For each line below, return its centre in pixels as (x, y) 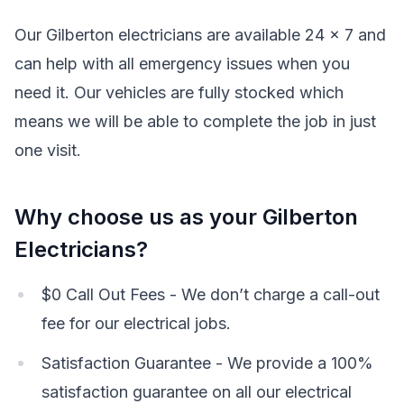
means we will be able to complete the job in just (195, 121)
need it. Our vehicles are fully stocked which (179, 92)
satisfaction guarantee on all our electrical (197, 392)
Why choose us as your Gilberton (186, 217)
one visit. (48, 150)
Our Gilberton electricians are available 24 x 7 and (200, 35)
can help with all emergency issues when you (182, 64)
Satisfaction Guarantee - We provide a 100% (207, 363)
